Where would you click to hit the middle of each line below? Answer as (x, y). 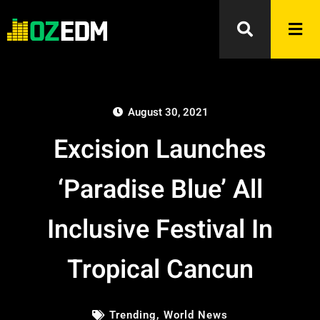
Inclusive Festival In (160, 230)
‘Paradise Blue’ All (160, 190)
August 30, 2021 (168, 112)
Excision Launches (160, 150)
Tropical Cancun (160, 270)
